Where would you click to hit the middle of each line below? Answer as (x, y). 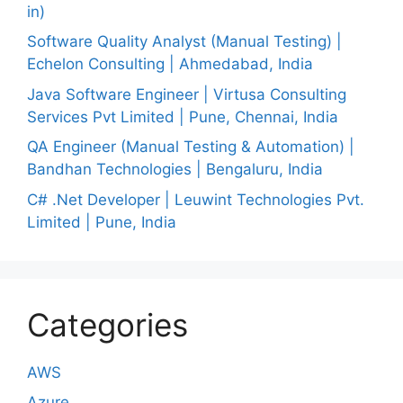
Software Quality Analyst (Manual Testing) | (184, 42)
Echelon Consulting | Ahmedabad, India (170, 64)
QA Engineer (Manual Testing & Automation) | (191, 147)
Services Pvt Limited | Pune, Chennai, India (183, 116)
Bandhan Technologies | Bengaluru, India (175, 170)
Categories (107, 324)
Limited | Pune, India (102, 222)
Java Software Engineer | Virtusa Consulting (187, 94)
